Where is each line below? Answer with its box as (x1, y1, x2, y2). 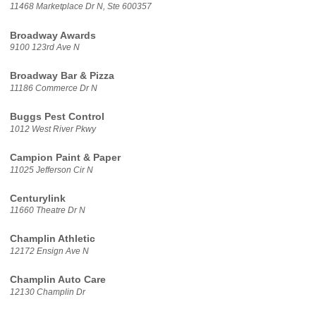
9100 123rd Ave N (9, 43, 80, 52)
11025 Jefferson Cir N (9, 165, 93, 174)
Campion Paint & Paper (9, 152, 121, 163)
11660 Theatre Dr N (9, 206, 85, 215)
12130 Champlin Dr (9, 287, 85, 296)
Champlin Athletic (9, 233, 95, 245)
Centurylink (9, 193, 66, 204)
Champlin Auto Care (9, 274, 106, 286)
